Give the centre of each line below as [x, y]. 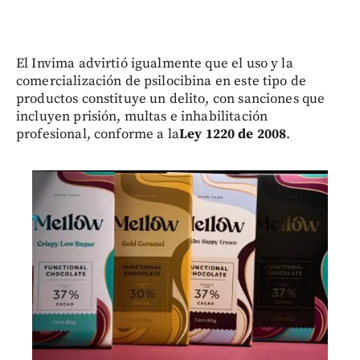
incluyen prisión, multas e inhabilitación [142, 117]
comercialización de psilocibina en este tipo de [162, 81]
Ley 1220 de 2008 [233, 134]
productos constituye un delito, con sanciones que [171, 99]
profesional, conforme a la [98, 134]
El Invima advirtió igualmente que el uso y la [155, 63]
